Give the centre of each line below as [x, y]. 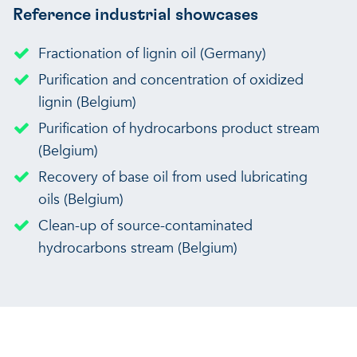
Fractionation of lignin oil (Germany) [152, 54]
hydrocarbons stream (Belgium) [137, 249]
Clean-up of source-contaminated [145, 226]
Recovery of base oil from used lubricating [173, 178]
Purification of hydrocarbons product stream [178, 129]
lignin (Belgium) [87, 103]
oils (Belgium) [80, 200]
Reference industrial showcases [135, 15]
